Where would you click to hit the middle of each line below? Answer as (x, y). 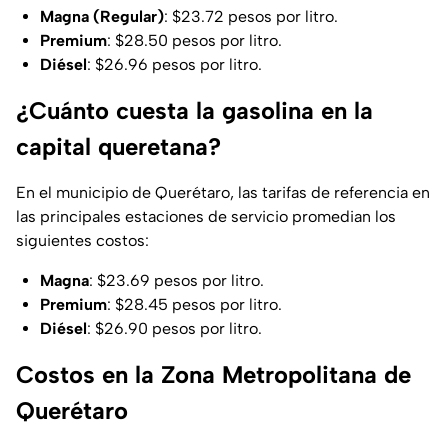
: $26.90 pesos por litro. (174, 329)
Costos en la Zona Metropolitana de (213, 375)
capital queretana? (118, 147)
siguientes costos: (82, 241)
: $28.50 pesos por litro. (194, 41)
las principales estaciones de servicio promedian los (206, 217)
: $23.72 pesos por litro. (251, 17)
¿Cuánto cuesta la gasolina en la (194, 111)
